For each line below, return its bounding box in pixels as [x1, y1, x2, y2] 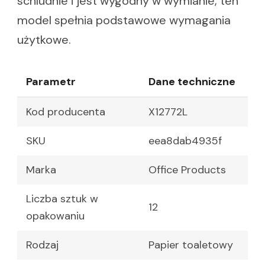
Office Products [148, 163, 226, 177]
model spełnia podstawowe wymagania [17, 12, 231, 28]
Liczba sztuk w [26, 192, 98, 206]
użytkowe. [17, 32, 71, 48]
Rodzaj [26, 238, 59, 253]
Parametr [26, 75, 76, 89]
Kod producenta [26, 105, 105, 119]
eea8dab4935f [148, 134, 222, 148]
